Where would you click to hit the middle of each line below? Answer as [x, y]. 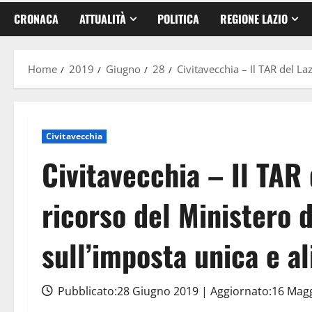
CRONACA [36, 18]
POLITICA [178, 18]
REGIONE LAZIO [254, 18]
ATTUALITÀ [103, 18]
